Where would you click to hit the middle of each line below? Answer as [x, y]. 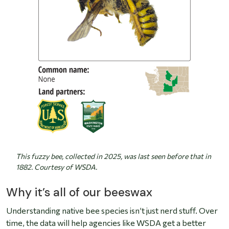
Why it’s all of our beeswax [79, 192]
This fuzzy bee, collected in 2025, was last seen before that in [113, 156]
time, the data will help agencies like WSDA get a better [106, 223]
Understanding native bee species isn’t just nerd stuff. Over [112, 211]
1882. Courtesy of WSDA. [56, 167]
